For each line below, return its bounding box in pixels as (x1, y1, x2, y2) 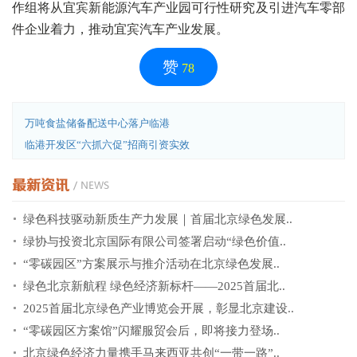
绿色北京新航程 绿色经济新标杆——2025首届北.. (23, 280, 285, 292)
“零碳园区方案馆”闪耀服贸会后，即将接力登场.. (23, 324, 280, 337)
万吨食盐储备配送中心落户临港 (25, 117, 170, 129)
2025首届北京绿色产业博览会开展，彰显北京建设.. (23, 302, 294, 315)
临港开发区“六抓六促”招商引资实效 (25, 139, 190, 151)
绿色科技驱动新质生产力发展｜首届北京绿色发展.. (23, 213, 292, 226)
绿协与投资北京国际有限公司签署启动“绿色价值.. (23, 235, 286, 248)
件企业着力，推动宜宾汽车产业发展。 (12, 22, 229, 36)
